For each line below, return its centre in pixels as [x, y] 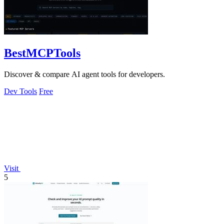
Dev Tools [20, 91]
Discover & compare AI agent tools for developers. [84, 74]
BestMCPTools [42, 53]
